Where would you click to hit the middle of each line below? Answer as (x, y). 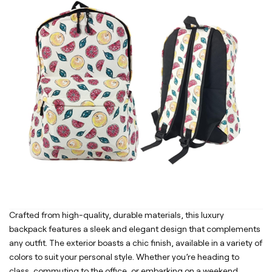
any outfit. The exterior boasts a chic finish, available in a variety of (136, 243)
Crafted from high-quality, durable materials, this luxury (117, 215)
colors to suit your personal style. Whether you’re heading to (124, 257)
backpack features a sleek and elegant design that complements (135, 229)
